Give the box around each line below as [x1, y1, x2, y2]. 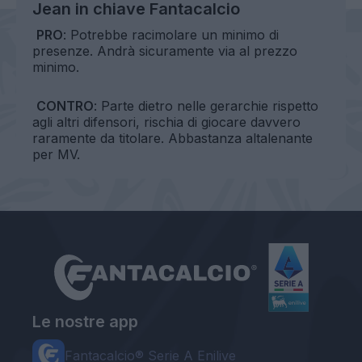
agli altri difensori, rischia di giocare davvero [32, 114, 301, 131]
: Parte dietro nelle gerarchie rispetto [94, 98, 318, 115]
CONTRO [36, 98, 94, 115]
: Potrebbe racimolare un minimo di [63, 27, 279, 44]
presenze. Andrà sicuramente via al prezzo [32, 43, 297, 60]
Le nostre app [32, 311, 138, 331]
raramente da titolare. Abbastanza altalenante [32, 130, 313, 147]
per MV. [32, 146, 80, 163]
